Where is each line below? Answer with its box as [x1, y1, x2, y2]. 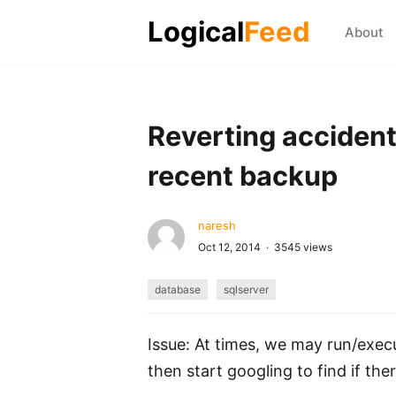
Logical [148, 15, 244, 48]
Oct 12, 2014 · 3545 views [197, 240, 332, 254]
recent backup [148, 158, 338, 192]
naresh [197, 217, 236, 232]
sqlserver [224, 282, 269, 296]
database [155, 282, 201, 296]
